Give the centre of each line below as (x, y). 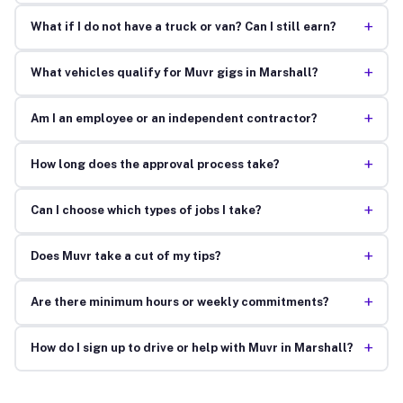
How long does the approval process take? (155, 165)
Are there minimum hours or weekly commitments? (179, 302)
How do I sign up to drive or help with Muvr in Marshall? (192, 348)
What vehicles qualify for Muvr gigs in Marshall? (174, 73)
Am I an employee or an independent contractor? (174, 119)
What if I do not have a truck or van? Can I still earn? (183, 27)
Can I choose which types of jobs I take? (146, 210)
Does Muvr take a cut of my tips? (125, 256)
